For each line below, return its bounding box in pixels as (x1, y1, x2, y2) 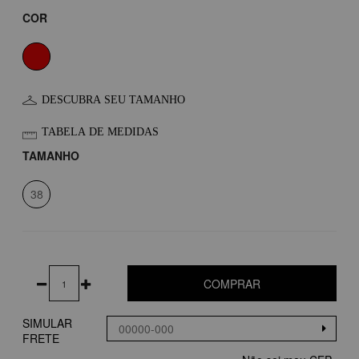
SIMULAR (22, 314, 72, 331)
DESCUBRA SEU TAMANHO (42, 93, 185, 106)
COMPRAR (204, 275, 261, 292)
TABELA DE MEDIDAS (42, 125, 159, 138)
